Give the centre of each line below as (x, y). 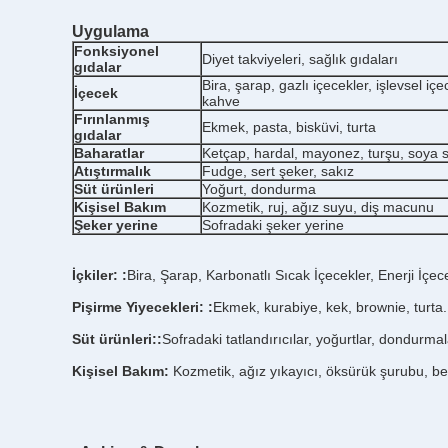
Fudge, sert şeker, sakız (278, 171)
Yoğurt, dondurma (259, 189)
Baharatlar (109, 153)
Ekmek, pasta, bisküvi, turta (289, 127)
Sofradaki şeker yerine (273, 225)
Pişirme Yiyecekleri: (138, 307)
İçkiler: (95, 275)
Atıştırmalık (112, 171)
